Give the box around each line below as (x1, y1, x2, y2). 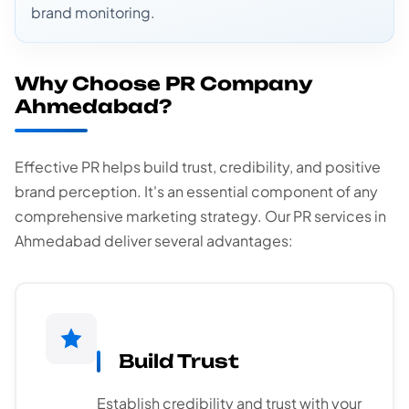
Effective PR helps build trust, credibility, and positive (15, 157, 381, 177)
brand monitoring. (30, 2, 155, 22)
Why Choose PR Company (15, 72, 312, 96)
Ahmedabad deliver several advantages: (15, 231, 293, 251)
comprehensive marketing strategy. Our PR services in (15, 206, 386, 226)
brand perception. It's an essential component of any (15, 182, 378, 202)
